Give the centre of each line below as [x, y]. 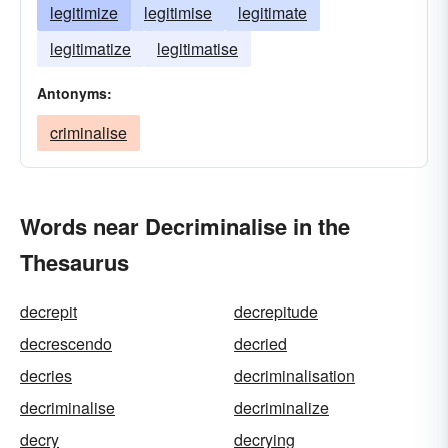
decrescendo [66, 343]
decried [260, 343]
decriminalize [281, 407]
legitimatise [197, 48]
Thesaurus [74, 262]
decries [46, 375]
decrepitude [276, 311]
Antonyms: [74, 93]
